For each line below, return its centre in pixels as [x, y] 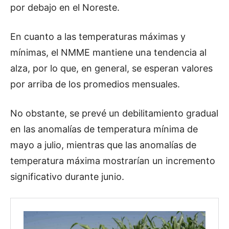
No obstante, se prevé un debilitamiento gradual [114, 113]
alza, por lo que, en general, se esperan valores [111, 68]
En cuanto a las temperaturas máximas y [98, 37]
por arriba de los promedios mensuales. [95, 84]
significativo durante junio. [67, 177]
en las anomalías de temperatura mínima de [104, 129]
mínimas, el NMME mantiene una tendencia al [108, 53]
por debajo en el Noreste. [65, 8]
